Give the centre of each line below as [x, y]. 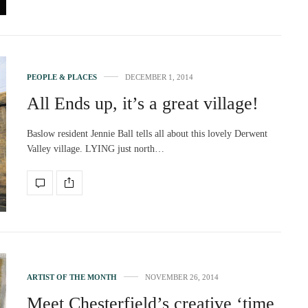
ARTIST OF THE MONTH [72, 277]
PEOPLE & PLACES [62, 77]
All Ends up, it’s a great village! [143, 103]
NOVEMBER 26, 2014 [182, 277]
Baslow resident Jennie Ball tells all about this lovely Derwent [147, 133]
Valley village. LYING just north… [96, 148]
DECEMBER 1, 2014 [159, 77]
